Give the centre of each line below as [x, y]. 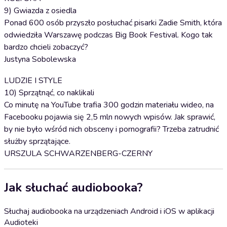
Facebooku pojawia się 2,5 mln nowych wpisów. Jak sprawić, [110, 117]
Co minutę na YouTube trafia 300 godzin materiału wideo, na [109, 105]
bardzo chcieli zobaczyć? [46, 47]
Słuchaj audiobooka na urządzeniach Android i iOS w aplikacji [109, 211]
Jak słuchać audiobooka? [73, 187]
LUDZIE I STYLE [33, 81]
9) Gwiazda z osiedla [40, 11]
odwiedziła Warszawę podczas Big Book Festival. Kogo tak [108, 35]
